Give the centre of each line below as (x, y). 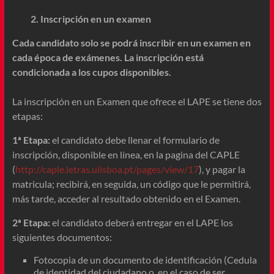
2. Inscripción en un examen (91, 18)
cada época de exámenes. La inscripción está (108, 57)
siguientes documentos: (62, 237)
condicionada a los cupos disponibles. (91, 72)
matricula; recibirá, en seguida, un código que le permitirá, (131, 183)
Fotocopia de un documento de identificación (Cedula (145, 259)
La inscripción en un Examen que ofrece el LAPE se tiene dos (137, 101)
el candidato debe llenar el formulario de (135, 139)
